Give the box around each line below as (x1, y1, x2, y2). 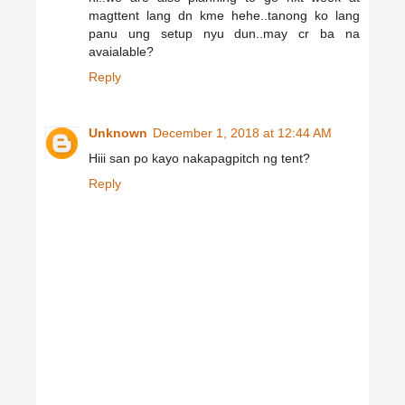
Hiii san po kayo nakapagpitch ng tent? (89, 150, 310, 165)
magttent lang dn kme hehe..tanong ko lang (89, 7, 360, 23)
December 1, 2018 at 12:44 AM (153, 125, 332, 140)
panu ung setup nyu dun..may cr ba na (89, 25, 360, 41)
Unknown (89, 125, 147, 140)
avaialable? (89, 43, 154, 59)
